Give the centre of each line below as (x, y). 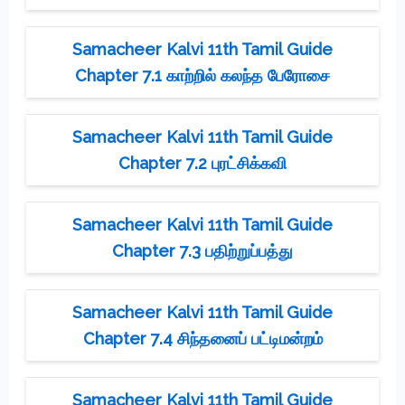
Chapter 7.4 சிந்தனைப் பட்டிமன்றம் (202, 338)
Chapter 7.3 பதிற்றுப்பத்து (202, 250)
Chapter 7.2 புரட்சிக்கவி (202, 163)
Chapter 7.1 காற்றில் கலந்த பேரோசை (202, 75)
